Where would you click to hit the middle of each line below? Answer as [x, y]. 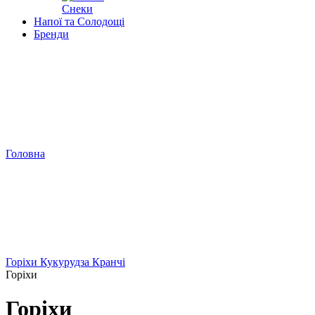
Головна [25, 154]
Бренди [51, 34]
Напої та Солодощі [79, 21]
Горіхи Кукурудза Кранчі [65, 262]
